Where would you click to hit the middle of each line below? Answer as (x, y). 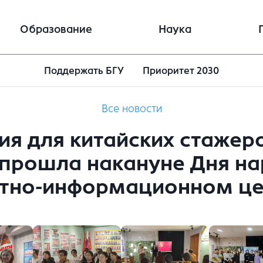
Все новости (131, 109)
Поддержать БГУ (84, 71)
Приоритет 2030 (181, 71)
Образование (56, 29)
